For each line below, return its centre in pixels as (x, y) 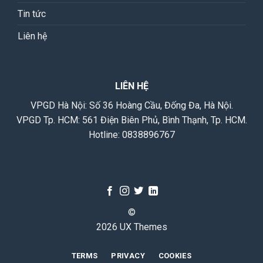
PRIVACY (128, 255)
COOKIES (175, 255)
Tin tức (32, 14)
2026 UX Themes (131, 227)
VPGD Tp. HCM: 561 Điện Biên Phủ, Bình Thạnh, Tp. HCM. (131, 120)
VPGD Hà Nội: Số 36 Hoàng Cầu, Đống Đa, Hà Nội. (131, 105)
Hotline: (105, 135)
